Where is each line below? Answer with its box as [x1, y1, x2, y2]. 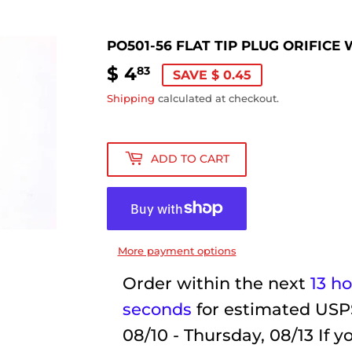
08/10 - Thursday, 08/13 [123, 324, 313, 345]
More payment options [117, 244, 236, 257]
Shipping [107, 91, 155, 104]
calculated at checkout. [155, 91, 279, 104]
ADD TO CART [151, 152, 229, 167]
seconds [123, 299, 192, 319]
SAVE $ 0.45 [173, 67, 251, 82]
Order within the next [123, 273, 310, 293]
